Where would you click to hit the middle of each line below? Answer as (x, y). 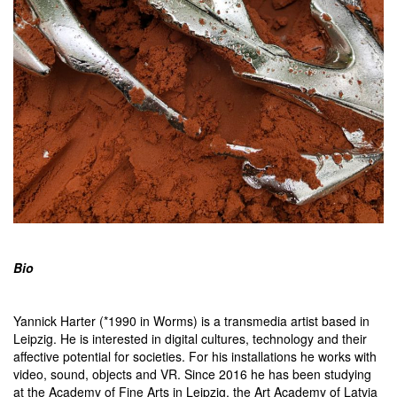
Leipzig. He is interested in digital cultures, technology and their (190, 339)
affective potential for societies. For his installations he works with (195, 356)
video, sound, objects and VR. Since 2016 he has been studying (192, 374)
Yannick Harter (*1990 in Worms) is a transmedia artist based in (191, 321)
